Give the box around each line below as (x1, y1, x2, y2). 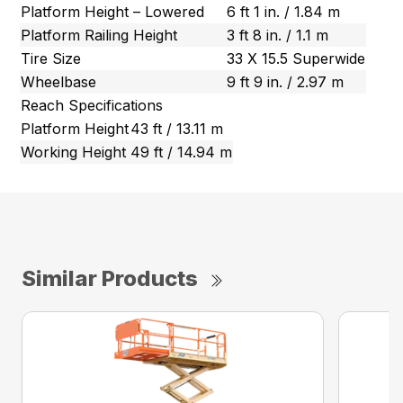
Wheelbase (21, 73, 97, 92)
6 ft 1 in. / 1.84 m (227, 3, 341, 22)
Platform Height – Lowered (21, 3, 205, 22)
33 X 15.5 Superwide (227, 49, 366, 68)
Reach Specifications (21, 96, 164, 115)
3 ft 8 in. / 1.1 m (227, 26, 329, 45)
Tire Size (21, 49, 82, 68)
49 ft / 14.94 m (130, 143, 233, 162)
